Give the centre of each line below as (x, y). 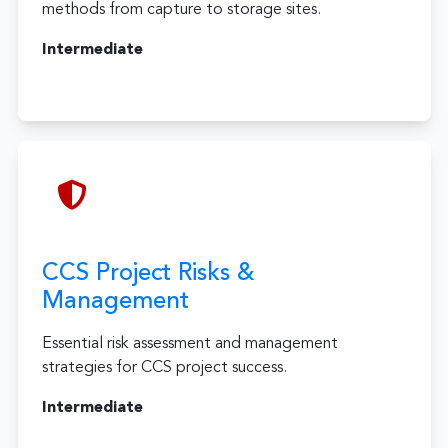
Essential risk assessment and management (189, 343)
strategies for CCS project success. (164, 367)
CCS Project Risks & (147, 273)
